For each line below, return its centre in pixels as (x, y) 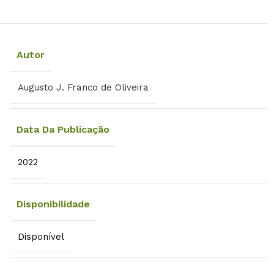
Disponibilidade (53, 204)
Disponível (41, 236)
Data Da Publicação (63, 129)
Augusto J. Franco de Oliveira (83, 87)
